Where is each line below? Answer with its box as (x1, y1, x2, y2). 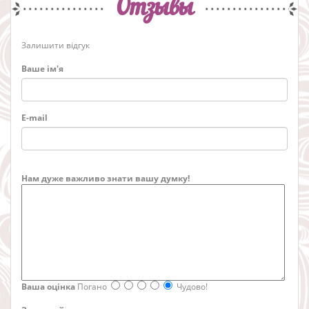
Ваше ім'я (21, 63, 63, 75)
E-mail (21, 112, 48, 124)
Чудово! (177, 281, 208, 293)
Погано (77, 281, 107, 293)
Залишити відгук (21, 39, 90, 52)
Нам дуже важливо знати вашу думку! (21, 172, 190, 185)
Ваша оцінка (21, 281, 75, 293)
